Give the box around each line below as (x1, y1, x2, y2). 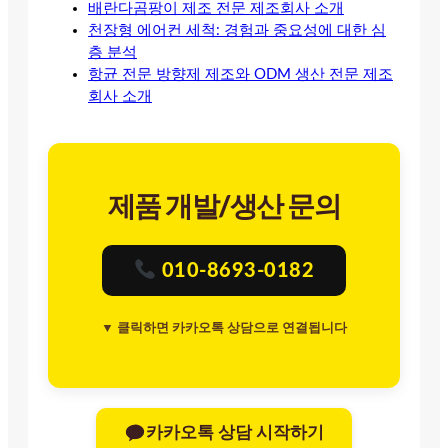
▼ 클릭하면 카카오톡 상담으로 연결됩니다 (101, 321, 347, 335)
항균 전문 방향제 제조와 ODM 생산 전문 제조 (88, 66, 393, 82)
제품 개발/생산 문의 (107, 192, 341, 221)
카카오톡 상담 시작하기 (146, 424, 324, 442)
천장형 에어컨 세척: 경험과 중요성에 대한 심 (88, 22, 386, 38)
